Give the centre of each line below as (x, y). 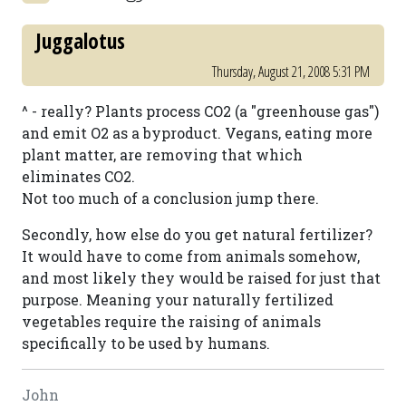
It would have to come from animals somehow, (191, 256)
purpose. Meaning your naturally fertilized (178, 300)
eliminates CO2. (78, 176)
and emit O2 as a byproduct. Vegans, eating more (197, 133)
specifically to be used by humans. (146, 343)
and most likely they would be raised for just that (201, 278)
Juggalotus (81, 41)
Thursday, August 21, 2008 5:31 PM (291, 72)
